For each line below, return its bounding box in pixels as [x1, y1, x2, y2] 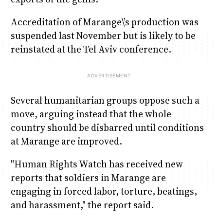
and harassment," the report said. [10, 199, 154, 212]
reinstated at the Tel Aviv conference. [10, 42, 171, 55]
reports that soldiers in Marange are [10, 171, 166, 184]
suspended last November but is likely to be [10, 29, 196, 42]
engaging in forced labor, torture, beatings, [10, 185, 197, 198]
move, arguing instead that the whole [10, 108, 171, 121]
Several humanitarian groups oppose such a [10, 94, 200, 107]
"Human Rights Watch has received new [10, 158, 183, 171]
